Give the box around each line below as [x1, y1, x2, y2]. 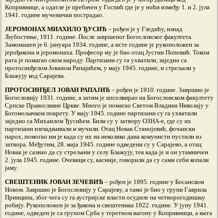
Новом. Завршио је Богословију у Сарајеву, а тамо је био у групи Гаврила [5, 186, 207, 193]
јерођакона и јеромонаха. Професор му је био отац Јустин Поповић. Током [5, 49, 209, 56]
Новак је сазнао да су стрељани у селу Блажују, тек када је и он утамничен [5, 148, 208, 156]
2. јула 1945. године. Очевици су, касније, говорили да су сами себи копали [5, 156, 209, 163]
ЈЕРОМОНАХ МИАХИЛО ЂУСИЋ [5, 25, 108, 33]
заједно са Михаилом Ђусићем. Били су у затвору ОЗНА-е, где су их [5, 117, 191, 125]
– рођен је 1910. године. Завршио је [110, 86, 209, 93]
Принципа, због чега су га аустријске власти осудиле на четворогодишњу [5, 194, 205, 201]
